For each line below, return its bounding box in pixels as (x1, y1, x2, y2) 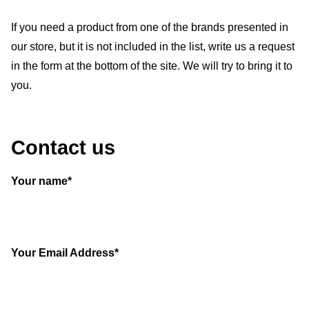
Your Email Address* (11, 247, 119, 259)
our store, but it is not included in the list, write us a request (11, 41, 295, 52)
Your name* (11, 175, 72, 187)
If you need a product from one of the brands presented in (11, 21, 288, 33)
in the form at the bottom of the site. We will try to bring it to (11, 60, 292, 72)
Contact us (11, 137, 115, 159)
